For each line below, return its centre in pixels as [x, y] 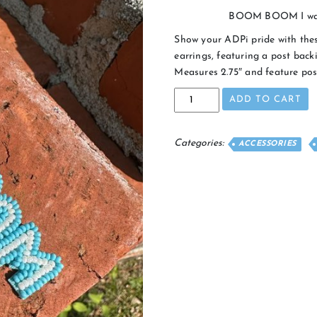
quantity [192, 139]
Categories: [201, 144]
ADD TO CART [266, 100]
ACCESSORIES [267, 144]
